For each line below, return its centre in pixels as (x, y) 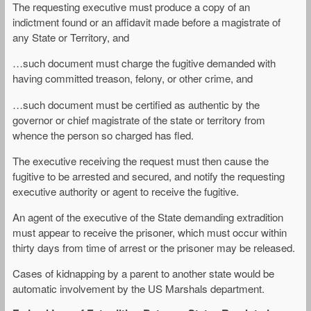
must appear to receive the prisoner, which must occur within (150, 232)
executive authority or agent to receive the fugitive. (126, 191)
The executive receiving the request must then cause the (141, 160)
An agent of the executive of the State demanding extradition (148, 217)
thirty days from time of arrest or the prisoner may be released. (154, 247)
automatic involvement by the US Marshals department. (138, 289)
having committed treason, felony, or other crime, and (133, 78)
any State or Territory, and (71, 37)
